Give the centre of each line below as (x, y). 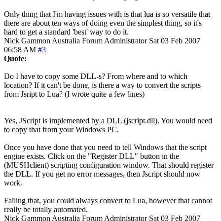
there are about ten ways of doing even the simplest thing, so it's (103, 23)
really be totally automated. (46, 209)
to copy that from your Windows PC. (61, 129)
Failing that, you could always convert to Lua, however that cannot (108, 200)
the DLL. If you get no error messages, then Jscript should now (102, 174)
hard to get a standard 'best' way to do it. (66, 32)
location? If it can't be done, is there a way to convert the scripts (102, 85)
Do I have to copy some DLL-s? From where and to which (96, 76)
